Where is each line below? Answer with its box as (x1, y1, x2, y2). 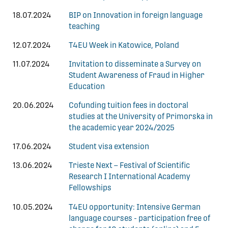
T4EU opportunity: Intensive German (69, 202, 201, 212)
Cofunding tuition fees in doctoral (69, 101, 188, 110)
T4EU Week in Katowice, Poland (69, 40, 179, 50)
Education (69, 82, 105, 92)
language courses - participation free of (69, 213, 210, 223)
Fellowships (69, 183, 111, 193)
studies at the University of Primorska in (69, 112, 213, 122)
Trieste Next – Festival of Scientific (69, 161, 190, 170)
